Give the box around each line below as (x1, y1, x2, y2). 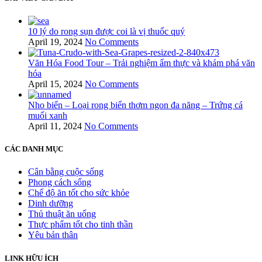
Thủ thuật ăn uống (28, 209, 96, 219)
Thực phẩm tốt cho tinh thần (28, 219, 133, 230)
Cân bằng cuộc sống (28, 167, 104, 177)
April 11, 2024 (28, 120, 82, 131)
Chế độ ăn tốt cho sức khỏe (28, 188, 129, 198)
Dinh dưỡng (28, 198, 73, 209)
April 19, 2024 (28, 36, 82, 47)
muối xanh (28, 110, 67, 120)
